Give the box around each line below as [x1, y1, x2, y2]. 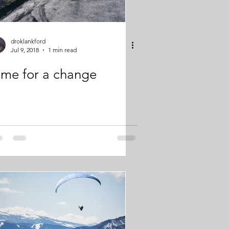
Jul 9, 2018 [11, 46, 39, 54]
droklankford [11, 37, 45, 45]
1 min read [48, 46, 77, 54]
